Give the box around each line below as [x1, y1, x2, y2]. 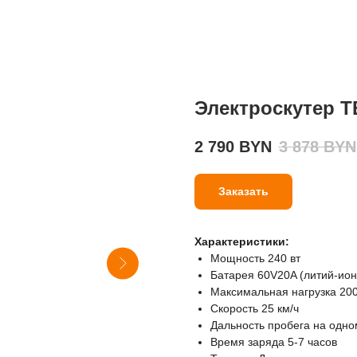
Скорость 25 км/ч [210, 302, 299, 316]
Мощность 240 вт [210, 252, 300, 265]
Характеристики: [194, 235, 289, 249]
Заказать [218, 185, 269, 198]
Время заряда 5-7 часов [210, 335, 337, 349]
